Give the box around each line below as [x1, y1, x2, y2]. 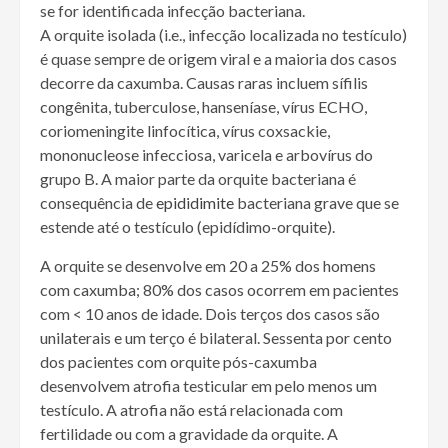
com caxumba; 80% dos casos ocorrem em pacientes [40, 279, 399, 299]
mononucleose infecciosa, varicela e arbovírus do [40, 144, 373, 164]
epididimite [156, 192, 234, 212]
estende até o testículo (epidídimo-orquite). [40, 216, 335, 236]
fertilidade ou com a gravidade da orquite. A [40, 423, 338, 443]
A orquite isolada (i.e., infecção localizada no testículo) [40, 24, 407, 44]
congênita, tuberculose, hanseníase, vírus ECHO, [40, 96, 367, 116]
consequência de [40, 192, 156, 212]
